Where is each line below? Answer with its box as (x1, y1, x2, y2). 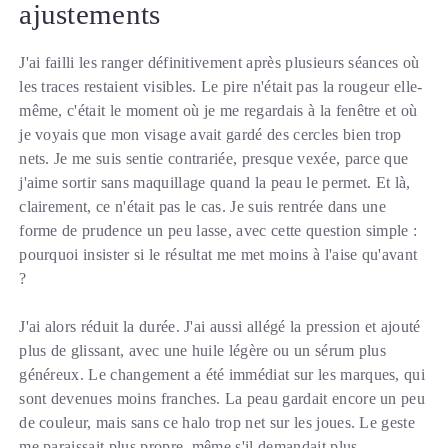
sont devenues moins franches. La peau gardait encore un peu (19, 390, 426, 408)
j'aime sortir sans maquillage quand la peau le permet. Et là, (19, 174, 411, 192)
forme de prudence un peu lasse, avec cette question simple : (19, 222, 418, 240)
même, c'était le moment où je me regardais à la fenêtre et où (19, 102, 418, 120)
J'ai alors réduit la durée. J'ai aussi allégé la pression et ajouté (19, 318, 421, 336)
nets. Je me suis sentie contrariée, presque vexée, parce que (19, 150, 409, 168)
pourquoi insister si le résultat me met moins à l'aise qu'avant (19, 246, 418, 264)
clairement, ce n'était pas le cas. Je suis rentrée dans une (19, 198, 387, 216)
